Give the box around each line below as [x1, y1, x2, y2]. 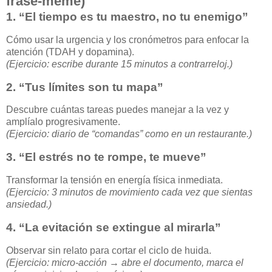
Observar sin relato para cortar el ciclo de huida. [6, 245, 211, 256]
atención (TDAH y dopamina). [6, 46, 134, 57]
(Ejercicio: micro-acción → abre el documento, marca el [6, 257, 243, 268]
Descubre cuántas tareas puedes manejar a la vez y [6, 104, 229, 115]
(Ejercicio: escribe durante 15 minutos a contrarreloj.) [6, 58, 233, 69]
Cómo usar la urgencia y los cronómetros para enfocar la [6, 34, 249, 45]
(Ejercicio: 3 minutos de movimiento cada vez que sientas [6, 187, 253, 198]
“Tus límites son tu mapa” [19, 80, 163, 93]
